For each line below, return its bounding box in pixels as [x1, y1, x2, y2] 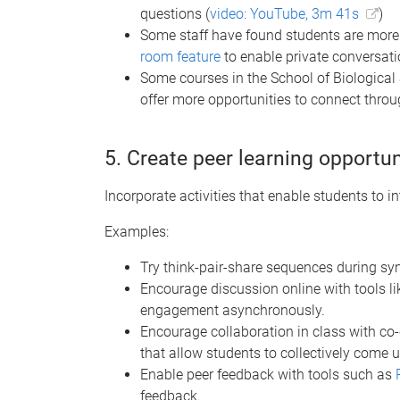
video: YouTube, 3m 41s [210, 4, 359, 22]
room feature [140, 47, 221, 65]
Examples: [104, 222, 169, 240]
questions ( [140, 4, 210, 22]
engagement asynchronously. [140, 301, 325, 319]
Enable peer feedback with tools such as [140, 365, 396, 383]
